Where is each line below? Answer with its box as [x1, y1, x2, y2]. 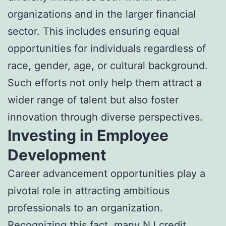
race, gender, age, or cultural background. [8, 59, 208, 72]
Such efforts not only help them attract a [8, 76, 202, 89]
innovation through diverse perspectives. [8, 110, 203, 123]
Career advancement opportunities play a [8, 167, 205, 180]
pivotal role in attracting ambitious [8, 184, 169, 197]
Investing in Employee [8, 126, 168, 144]
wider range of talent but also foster [8, 93, 179, 106]
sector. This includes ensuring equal [8, 25, 180, 37]
